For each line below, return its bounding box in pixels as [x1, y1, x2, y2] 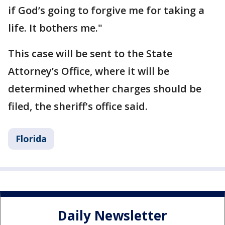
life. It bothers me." [8, 21, 102, 35]
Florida [16, 133, 47, 145]
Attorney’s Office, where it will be [8, 64, 169, 78]
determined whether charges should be [8, 82, 201, 95]
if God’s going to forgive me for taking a [8, 4, 204, 17]
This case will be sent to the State [8, 47, 172, 60]
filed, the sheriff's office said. [8, 99, 148, 113]
